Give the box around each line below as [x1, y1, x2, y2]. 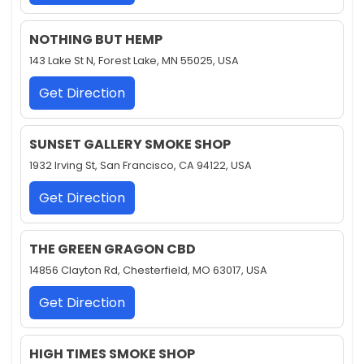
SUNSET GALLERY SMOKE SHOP [29, 135, 231, 154]
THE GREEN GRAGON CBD [29, 240, 196, 259]
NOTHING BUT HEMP [29, 30, 162, 50]
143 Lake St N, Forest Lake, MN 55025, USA [29, 54, 239, 68]
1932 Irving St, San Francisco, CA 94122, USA [29, 158, 252, 173]
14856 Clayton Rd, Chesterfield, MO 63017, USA [29, 263, 267, 278]
